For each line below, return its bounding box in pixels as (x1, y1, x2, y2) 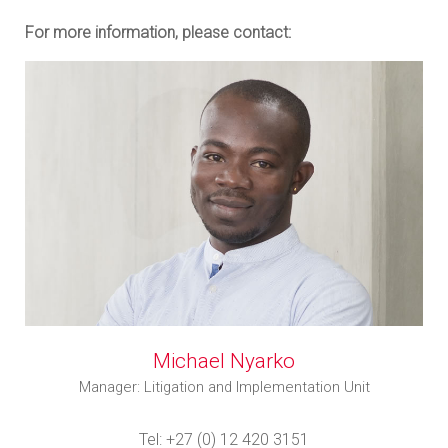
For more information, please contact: (25, 22, 291, 42)
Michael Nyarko (153, 348, 295, 373)
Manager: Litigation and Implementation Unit (78, 377, 370, 396)
